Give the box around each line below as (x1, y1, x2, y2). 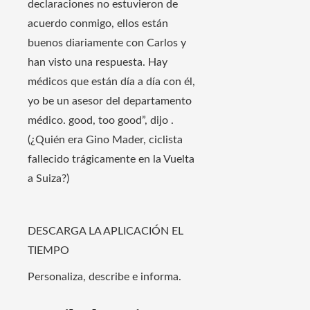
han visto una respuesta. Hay (28, 56, 167, 68)
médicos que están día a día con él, (28, 75, 195, 87)
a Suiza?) (28, 172, 69, 184)
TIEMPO (28, 244, 69, 256)
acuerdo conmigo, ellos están (28, 17, 168, 29)
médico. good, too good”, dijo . (28, 114, 174, 126)
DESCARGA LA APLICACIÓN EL (28, 225, 183, 237)
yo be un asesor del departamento (28, 95, 192, 107)
